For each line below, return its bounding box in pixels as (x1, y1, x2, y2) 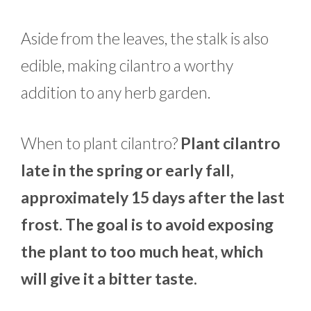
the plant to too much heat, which (21, 242, 263, 262)
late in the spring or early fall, (21, 160, 234, 180)
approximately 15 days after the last (21, 187, 285, 208)
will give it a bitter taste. (21, 269, 197, 289)
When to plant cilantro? (21, 133, 180, 153)
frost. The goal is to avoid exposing (21, 215, 274, 235)
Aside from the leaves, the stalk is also (21, 28, 269, 48)
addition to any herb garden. (21, 82, 211, 102)
